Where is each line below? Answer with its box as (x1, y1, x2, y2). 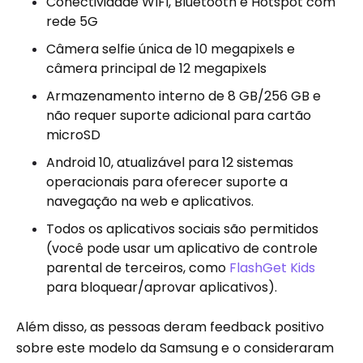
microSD (46, 126, 100, 144)
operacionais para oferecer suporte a (46, 173, 288, 191)
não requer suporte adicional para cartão (46, 106, 311, 125)
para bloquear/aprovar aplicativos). (46, 278, 277, 297)
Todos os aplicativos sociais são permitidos (46, 220, 318, 238)
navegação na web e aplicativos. (46, 192, 254, 211)
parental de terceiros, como (46, 258, 229, 277)
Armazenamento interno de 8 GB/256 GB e (46, 87, 321, 105)
